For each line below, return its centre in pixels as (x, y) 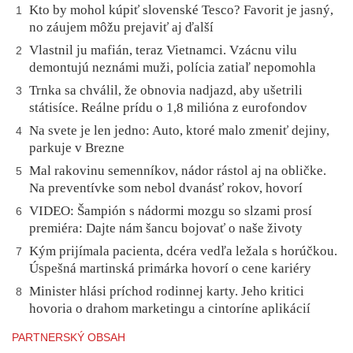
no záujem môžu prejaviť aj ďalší (121, 28)
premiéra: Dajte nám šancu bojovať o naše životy (166, 229)
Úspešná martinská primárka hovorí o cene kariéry (170, 269)
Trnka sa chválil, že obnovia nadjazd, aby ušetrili (166, 91)
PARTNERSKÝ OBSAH (69, 338)
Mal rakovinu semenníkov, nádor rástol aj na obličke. (178, 171)
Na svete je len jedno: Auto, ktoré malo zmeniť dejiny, (179, 131)
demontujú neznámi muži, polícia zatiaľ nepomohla (173, 68)
